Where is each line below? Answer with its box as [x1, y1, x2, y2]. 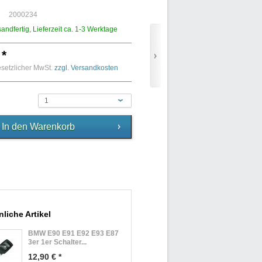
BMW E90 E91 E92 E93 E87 [28, 229, 119, 237]
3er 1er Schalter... [28, 238, 87, 246]
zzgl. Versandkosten [54, 64, 118, 72]
